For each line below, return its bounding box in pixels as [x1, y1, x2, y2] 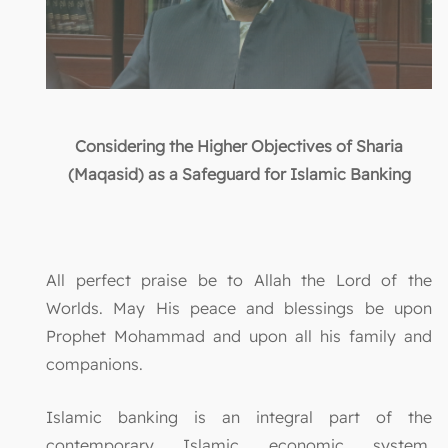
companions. [46, 354, 143, 375]
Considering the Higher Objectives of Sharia [75, 136, 403, 157]
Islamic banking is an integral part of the [46, 407, 432, 428]
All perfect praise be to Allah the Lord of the [46, 270, 432, 291]
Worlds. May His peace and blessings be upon [46, 298, 432, 319]
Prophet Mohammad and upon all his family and [46, 326, 432, 347]
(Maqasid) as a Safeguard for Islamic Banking [67, 164, 411, 185]
